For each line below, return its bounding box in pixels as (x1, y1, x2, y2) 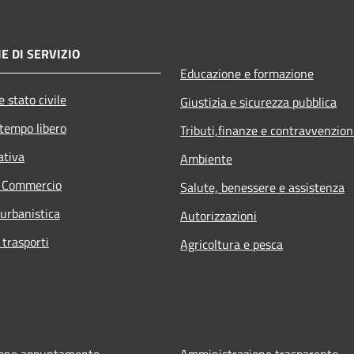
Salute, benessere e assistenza (180, 177, 345, 197)
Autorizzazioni (180, 205, 257, 225)
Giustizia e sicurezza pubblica (180, 92, 337, 111)
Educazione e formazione (180, 63, 314, 83)
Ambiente (180, 149, 232, 168)
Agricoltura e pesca (180, 234, 283, 254)
